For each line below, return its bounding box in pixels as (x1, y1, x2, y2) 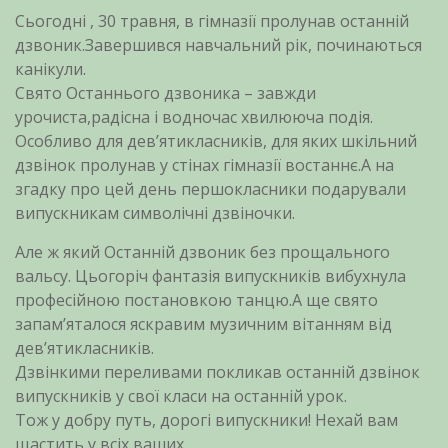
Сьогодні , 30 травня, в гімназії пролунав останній (15, 10, 409, 32)
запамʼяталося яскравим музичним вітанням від (15, 313, 392, 335)
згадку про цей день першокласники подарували (15, 178, 406, 200)
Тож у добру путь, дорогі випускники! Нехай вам (15, 409, 398, 431)
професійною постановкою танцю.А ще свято (15, 289, 378, 311)
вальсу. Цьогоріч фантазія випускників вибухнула (15, 265, 406, 287)
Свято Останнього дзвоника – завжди (15, 82, 316, 104)
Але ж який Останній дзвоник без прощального (15, 241, 390, 263)
